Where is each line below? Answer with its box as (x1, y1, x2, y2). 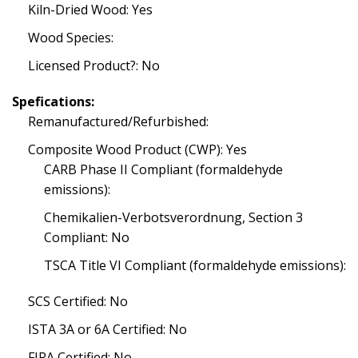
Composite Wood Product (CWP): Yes (28, 141, 247, 159)
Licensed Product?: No (28, 57, 160, 75)
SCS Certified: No (28, 292, 128, 311)
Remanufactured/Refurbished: (28, 113, 209, 131)
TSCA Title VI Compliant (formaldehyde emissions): (44, 257, 346, 275)
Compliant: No (44, 229, 129, 247)
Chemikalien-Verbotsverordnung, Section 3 (44, 209, 303, 227)
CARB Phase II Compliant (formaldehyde (44, 161, 283, 179)
